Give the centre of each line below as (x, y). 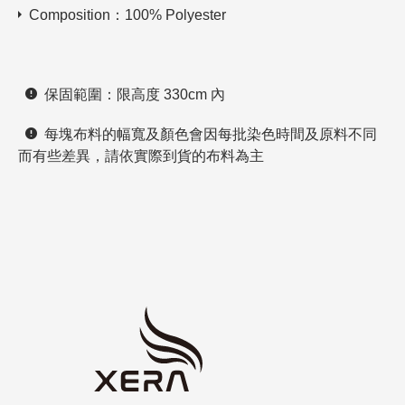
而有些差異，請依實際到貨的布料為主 (141, 156)
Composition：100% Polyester (124, 15)
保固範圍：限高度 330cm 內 (131, 95)
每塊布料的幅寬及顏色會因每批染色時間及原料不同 (207, 135)
